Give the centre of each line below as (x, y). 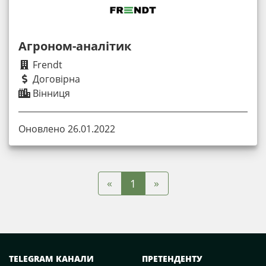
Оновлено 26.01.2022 (67, 129)
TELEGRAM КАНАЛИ (51, 258)
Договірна (55, 79)
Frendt (46, 65)
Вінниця (50, 94)
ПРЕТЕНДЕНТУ (172, 258)
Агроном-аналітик (75, 46)
